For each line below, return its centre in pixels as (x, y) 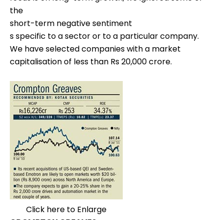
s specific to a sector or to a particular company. (104, 36)
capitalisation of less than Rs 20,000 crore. (91, 62)
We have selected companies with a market (95, 49)
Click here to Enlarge (66, 210)
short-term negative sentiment (71, 24)
